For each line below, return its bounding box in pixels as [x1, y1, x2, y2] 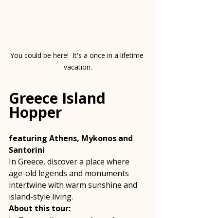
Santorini [9, 145, 45, 156]
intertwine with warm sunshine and [9, 180, 139, 191]
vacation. [64, 62, 92, 72]
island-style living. [9, 191, 75, 202]
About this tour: [9, 203, 73, 214]
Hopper [9, 102, 62, 123]
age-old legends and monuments [9, 168, 131, 179]
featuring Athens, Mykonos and [9, 133, 135, 144]
